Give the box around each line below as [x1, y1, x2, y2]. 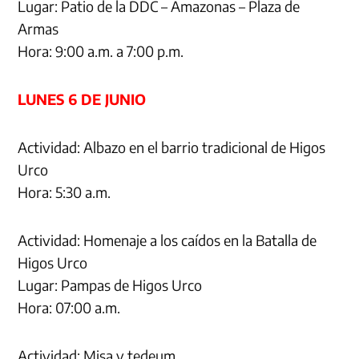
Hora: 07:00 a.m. [18, 297, 121, 317]
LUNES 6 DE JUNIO [18, 89, 147, 108]
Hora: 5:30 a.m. [18, 182, 111, 201]
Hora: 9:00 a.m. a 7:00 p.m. [18, 41, 184, 60]
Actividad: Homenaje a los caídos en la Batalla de [18, 230, 317, 249]
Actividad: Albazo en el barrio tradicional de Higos [18, 137, 326, 156]
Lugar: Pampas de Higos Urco [18, 275, 203, 294]
